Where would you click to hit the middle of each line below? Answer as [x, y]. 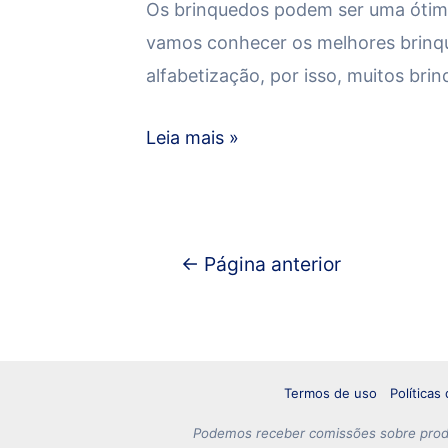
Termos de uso [330, 393]
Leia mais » [192, 137]
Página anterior [269, 263]
